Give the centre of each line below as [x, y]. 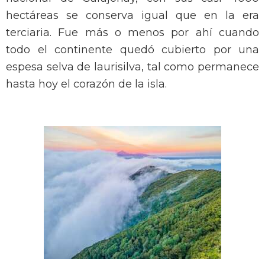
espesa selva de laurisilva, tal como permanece [132, 67]
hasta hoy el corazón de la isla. [86, 84]
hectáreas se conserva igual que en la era [132, 16]
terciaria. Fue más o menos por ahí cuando [132, 33]
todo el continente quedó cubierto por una [132, 50]
